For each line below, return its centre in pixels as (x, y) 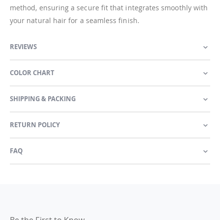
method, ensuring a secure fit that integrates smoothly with (109, 7)
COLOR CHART (32, 72)
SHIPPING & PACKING (43, 98)
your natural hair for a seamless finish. (75, 20)
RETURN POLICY (35, 124)
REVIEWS (23, 46)
